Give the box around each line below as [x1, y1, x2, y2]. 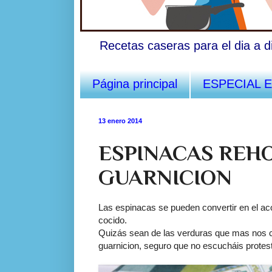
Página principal [92, 76, 177, 90]
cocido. [98, 214, 127, 225]
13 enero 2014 [98, 117, 142, 124]
